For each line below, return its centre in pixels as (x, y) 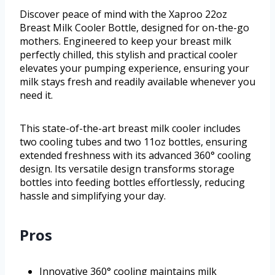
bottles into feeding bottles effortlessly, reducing (132, 182)
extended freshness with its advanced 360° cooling (135, 155)
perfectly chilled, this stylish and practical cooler (129, 54)
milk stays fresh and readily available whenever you (137, 81)
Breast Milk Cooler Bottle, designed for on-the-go (134, 27)
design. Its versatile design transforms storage (127, 168)
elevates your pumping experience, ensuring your (134, 68)
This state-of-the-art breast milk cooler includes (130, 128)
